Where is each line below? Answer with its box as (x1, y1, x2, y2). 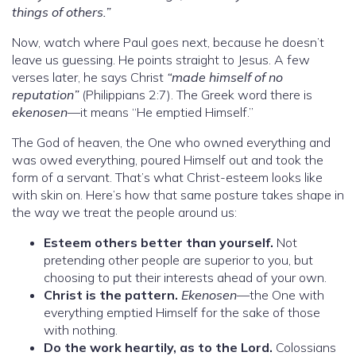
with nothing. (44, 321, 118, 338)
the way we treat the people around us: (12, 203, 237, 220)
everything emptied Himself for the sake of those (44, 304, 320, 320)
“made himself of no (167, 68, 283, 85)
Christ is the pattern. (44, 286, 181, 303)
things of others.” (12, 3, 110, 20)
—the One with (237, 286, 324, 303)
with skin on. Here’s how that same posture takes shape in (12, 186, 344, 203)
